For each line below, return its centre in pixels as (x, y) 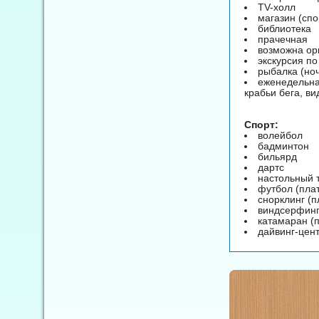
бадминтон (283, 146)
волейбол (280, 135)
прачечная (283, 39)
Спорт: (261, 124)
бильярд (277, 156)
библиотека (284, 28)
